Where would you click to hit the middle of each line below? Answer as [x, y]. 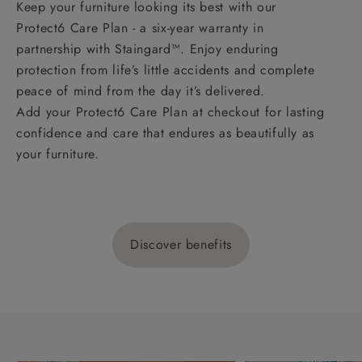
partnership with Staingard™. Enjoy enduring [147, 48]
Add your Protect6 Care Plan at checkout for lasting [170, 112]
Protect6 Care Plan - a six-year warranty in [140, 27]
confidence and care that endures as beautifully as [166, 133]
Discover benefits [181, 244]
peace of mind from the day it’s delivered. [141, 90]
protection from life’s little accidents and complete [166, 69]
